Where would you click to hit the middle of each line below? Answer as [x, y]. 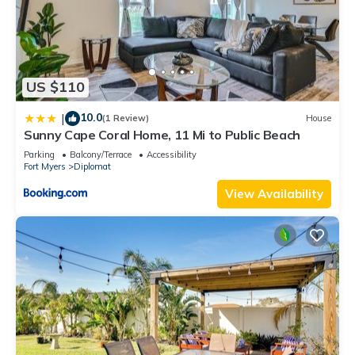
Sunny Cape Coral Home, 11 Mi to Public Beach [162, 134]
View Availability [274, 193]
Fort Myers [45, 166]
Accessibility [172, 154]
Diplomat [92, 166]
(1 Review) [126, 118]
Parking [39, 154]
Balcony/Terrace [101, 154]
